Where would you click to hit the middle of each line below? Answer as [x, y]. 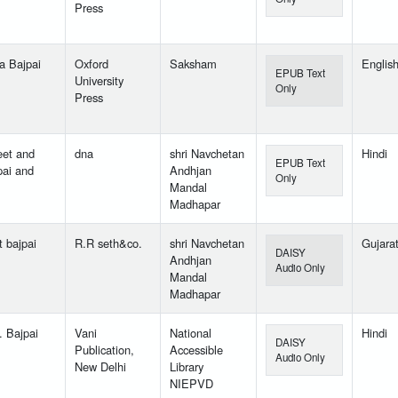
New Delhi [100, 367]
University [99, 81]
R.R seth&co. [108, 243]
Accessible [196, 350]
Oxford [92, 64]
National [191, 333]
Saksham [193, 64]
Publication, [104, 350]
